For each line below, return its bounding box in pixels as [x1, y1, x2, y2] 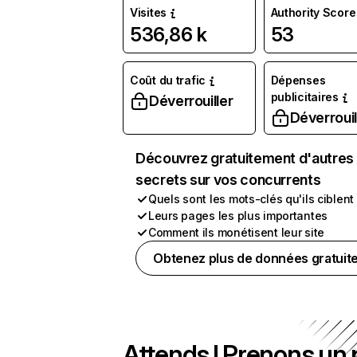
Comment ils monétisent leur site [148, 226, 325, 239]
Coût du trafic [130, 73, 206, 87]
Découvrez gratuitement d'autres [135, 150, 354, 167]
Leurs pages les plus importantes [148, 209, 328, 222]
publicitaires [270, 90, 339, 104]
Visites [130, 6, 167, 19]
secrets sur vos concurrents [135, 171, 321, 188]
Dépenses [270, 73, 326, 87]
